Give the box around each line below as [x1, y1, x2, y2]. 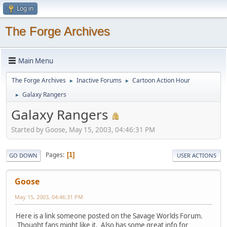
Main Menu [18, 56, 53, 65]
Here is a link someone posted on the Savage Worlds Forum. [16, 211, 203, 220]
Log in [17, 4, 33, 13]
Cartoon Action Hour [132, 76, 190, 85]
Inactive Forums [77, 76, 122, 85]
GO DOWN [9, 151, 37, 159]
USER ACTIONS [177, 151, 216, 159]
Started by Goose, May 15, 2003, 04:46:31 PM [11, 125, 155, 134]
